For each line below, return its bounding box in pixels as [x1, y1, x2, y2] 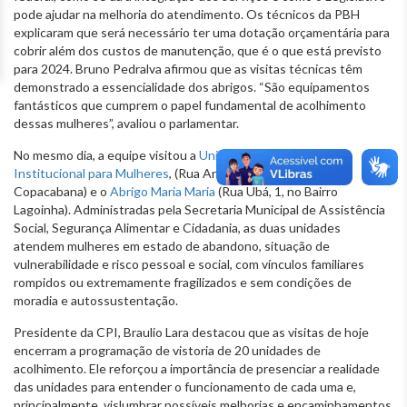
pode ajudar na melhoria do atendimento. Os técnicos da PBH [14, 5, 360, 22]
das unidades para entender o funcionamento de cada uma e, [14, 378, 356, 394]
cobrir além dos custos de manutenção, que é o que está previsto [14, 42, 382, 58]
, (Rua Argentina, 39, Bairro [169, 164, 319, 181]
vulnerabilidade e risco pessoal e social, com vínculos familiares [14, 255, 364, 272]
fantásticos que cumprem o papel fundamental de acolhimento [14, 96, 366, 113]
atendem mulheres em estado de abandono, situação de [14, 237, 330, 253]
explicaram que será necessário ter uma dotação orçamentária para [14, 24, 390, 40]
